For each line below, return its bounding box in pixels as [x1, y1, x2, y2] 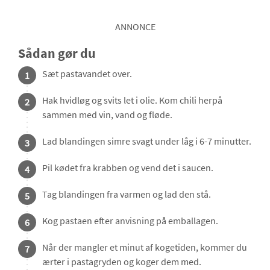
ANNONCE [115, 20, 155, 33]
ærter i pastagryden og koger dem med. [42, 256, 201, 268]
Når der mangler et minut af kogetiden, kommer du [42, 241, 247, 254]
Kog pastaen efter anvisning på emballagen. [42, 215, 218, 227]
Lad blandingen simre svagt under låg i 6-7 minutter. [42, 135, 251, 148]
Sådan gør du [18, 45, 96, 62]
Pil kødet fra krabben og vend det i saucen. [42, 162, 213, 174]
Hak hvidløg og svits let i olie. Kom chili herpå [42, 94, 222, 107]
